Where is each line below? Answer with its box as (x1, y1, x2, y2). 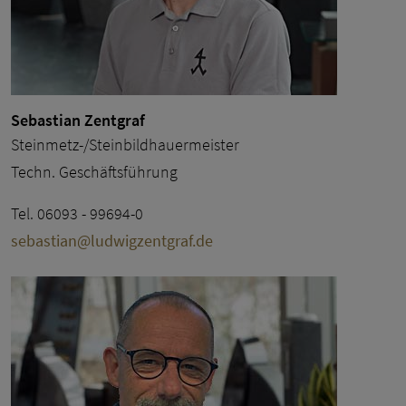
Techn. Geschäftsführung (11, 160, 178, 182)
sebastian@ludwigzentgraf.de (11, 229, 213, 251)
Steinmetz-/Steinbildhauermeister (11, 133, 239, 155)
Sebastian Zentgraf (11, 110, 145, 130)
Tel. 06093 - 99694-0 (11, 202, 143, 224)
